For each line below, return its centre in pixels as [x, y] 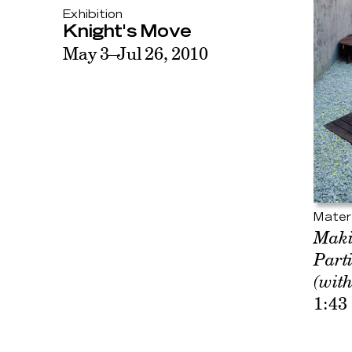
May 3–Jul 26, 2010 [136, 53]
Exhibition [93, 15]
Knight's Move [127, 31]
